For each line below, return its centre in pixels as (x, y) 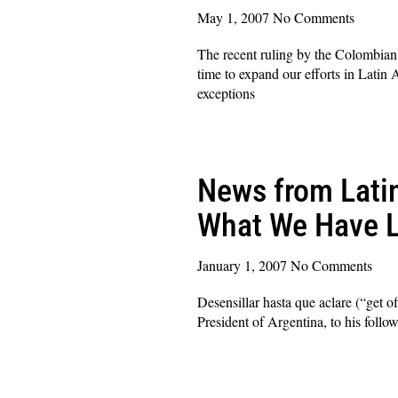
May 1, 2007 (235, 17)
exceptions (226, 92)
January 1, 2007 (244, 265)
